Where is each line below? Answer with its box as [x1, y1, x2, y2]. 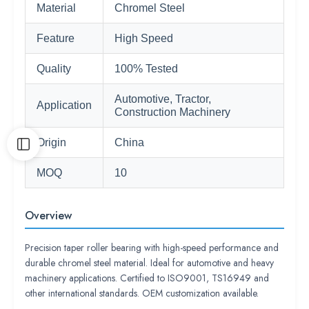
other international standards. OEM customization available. [25, 286, 259, 300]
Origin [37, 137, 66, 148]
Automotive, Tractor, [114, 93, 211, 105]
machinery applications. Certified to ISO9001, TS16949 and [25, 271, 269, 285]
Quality [37, 63, 71, 74]
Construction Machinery [114, 106, 230, 118]
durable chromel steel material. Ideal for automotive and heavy [25, 256, 274, 270]
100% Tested [114, 63, 178, 74]
